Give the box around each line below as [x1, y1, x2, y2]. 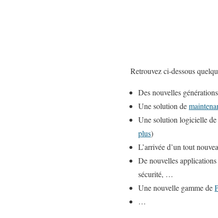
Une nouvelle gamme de [138, 182, 215, 193]
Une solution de [138, 100, 189, 111]
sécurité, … [138, 168, 173, 179]
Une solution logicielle [138, 114, 207, 125]
